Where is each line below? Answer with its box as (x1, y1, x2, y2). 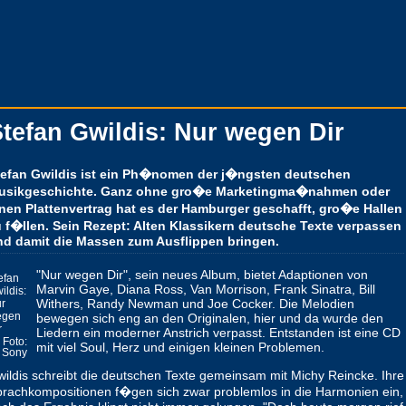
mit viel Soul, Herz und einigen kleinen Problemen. (36, 340, 324, 354)
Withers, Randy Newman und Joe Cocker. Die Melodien (36, 296, 354, 311)
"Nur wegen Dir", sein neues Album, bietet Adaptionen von (36, 267, 368, 282)
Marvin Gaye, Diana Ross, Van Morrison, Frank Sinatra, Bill (36, 282, 375, 296)
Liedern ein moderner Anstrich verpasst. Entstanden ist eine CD (36, 325, 401, 340)
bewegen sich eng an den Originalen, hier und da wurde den (36, 311, 383, 325)
